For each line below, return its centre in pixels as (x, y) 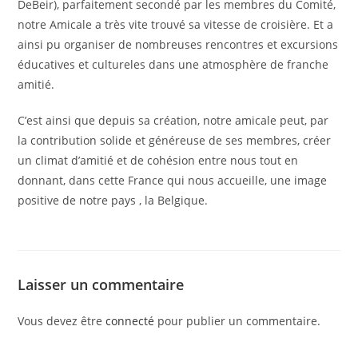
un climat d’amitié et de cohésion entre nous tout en (158, 161)
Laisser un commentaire (101, 285)
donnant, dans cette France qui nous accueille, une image (173, 181)
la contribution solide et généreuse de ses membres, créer (175, 141)
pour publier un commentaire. (238, 321)
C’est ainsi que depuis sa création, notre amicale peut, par (173, 121)
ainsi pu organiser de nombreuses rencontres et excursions (178, 45)
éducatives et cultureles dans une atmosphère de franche (173, 65)
